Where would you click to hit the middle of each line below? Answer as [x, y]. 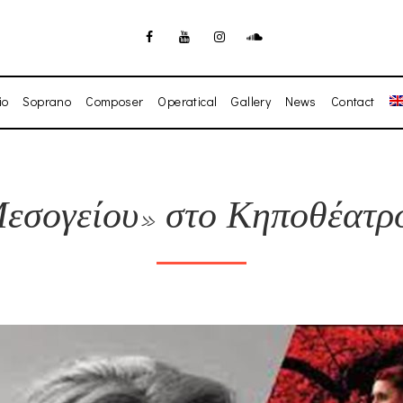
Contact [353, 101]
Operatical [188, 101]
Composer [115, 101]
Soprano [47, 101]
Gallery [251, 101]
